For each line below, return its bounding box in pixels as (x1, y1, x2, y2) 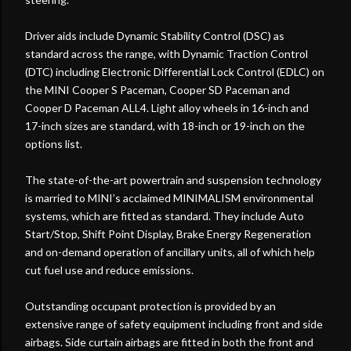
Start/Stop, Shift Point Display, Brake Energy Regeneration (25, 226, 311, 241)
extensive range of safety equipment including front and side (25, 317, 323, 331)
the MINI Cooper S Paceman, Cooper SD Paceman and (25, 82, 290, 96)
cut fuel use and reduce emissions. (25, 262, 194, 277)
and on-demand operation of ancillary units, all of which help (25, 244, 315, 259)
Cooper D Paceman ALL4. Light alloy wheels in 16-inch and (25, 100, 309, 114)
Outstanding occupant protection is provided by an (25, 299, 276, 313)
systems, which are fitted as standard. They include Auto (25, 208, 304, 223)
